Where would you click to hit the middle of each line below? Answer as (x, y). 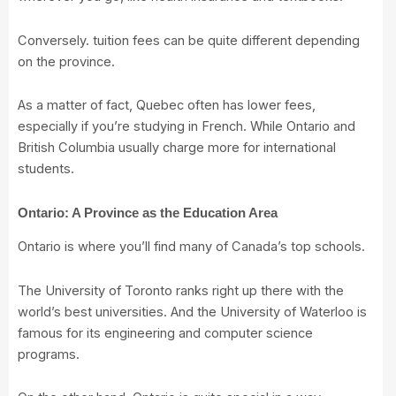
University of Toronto (109, 290)
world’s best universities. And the (119, 312)
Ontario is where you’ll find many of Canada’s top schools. (191, 247)
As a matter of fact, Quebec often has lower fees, (167, 106)
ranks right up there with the (258, 290)
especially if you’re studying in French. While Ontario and (187, 127)
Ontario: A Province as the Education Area (148, 213)
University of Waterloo (287, 312)
